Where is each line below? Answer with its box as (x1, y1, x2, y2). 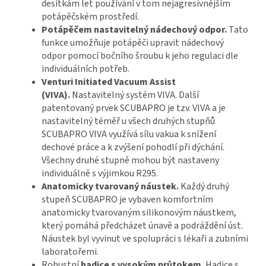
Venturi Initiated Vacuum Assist (42, 75, 176, 89)
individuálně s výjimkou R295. (42, 167, 158, 180)
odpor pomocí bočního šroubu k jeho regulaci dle (42, 49, 238, 63)
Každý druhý (179, 180, 229, 194)
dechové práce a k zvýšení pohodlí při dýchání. (42, 141, 224, 154)
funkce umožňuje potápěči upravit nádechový (42, 36, 224, 50)
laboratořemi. (42, 245, 99, 259)
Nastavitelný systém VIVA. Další (70, 88, 199, 102)
